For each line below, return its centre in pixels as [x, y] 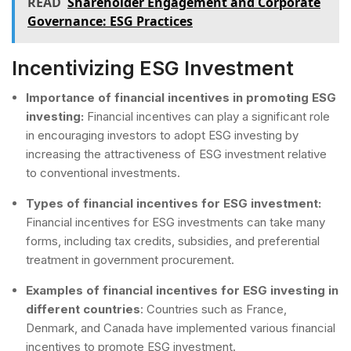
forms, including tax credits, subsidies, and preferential [173, 241]
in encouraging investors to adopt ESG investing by [162, 135]
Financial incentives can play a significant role [207, 116]
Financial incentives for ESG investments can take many [175, 222]
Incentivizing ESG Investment [153, 68]
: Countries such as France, [213, 309]
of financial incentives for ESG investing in [212, 290]
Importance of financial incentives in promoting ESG [181, 97]
